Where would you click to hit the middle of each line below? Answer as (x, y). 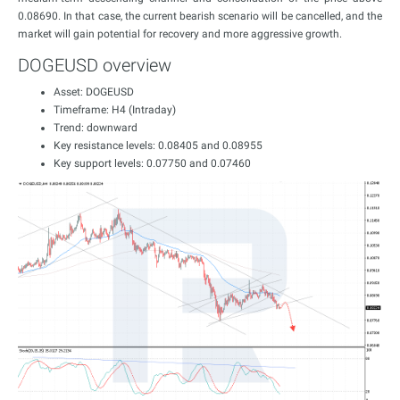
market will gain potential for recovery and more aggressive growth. (180, 34)
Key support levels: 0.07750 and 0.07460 (152, 163)
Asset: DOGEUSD (94, 92)
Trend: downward (96, 128)
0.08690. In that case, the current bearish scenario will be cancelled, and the (200, 16)
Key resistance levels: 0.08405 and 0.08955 (158, 146)
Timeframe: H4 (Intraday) (115, 110)
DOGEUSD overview (95, 65)
